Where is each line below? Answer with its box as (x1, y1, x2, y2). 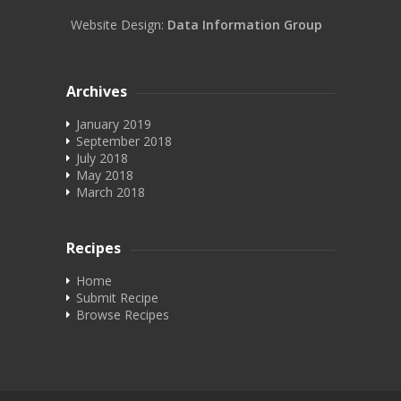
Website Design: (71, 15, 167, 33)
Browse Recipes (76, 305, 169, 323)
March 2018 (76, 183, 145, 200)
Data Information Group (167, 15, 322, 33)
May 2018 (76, 166, 133, 183)
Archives (66, 81, 127, 101)
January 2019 (76, 115, 151, 132)
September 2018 (76, 132, 172, 149)
